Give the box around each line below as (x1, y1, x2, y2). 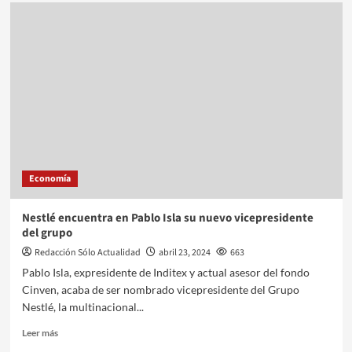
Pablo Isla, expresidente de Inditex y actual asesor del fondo (21, 265, 310, 279)
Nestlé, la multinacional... (21, 299, 144, 313)
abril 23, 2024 (158, 245, 211, 259)
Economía (28, 171, 71, 185)
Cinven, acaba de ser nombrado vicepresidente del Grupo (21, 282, 299, 296)
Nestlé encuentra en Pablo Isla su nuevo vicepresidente (21, 209, 313, 226)
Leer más (21, 326, 58, 339)
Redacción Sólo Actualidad (34, 245, 141, 259)
